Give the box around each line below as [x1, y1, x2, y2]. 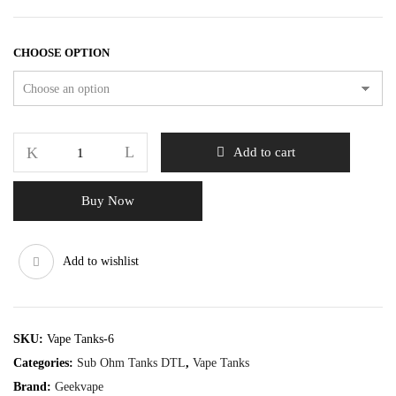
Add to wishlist [63, 255, 139, 268]
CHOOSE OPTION [13, 46, 110, 59]
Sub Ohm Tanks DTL [77, 356, 186, 369]
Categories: [13, 356, 77, 369]
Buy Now [81, 194, 134, 208]
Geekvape [55, 380, 103, 393]
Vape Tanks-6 [47, 332, 114, 346]
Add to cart [232, 145, 295, 159]
